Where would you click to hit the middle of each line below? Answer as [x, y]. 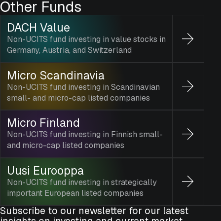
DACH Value [38, 28]
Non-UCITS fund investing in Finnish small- [85, 135]
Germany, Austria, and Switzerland [69, 50]
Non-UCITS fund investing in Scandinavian [83, 87]
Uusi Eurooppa [45, 170]
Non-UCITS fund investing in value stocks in [86, 39]
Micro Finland [43, 123]
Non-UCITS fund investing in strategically [82, 182]
